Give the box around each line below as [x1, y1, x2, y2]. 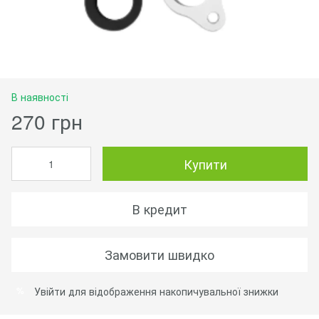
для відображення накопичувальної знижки [66, 283, 278, 298]
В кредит [132, 199, 187, 219]
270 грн [11, 106, 83, 135]
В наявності [11, 89, 68, 104]
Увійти [34, 283, 66, 298]
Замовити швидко [105, 245, 214, 264]
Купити [183, 154, 227, 173]
